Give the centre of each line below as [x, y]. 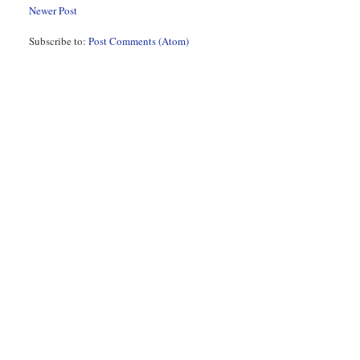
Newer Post [53, 11]
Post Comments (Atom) [139, 41]
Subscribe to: [59, 41]
